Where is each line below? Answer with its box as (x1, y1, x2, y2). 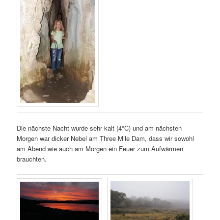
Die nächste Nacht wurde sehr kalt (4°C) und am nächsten (17, 123, 182, 133)
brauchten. (17, 154, 47, 164)
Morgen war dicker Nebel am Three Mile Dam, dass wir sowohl (17, 133, 194, 143)
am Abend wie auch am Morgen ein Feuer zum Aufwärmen (17, 143, 184, 153)
